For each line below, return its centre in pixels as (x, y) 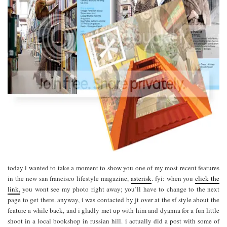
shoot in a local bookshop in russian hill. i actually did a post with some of (113, 221)
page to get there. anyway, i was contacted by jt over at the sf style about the (113, 199)
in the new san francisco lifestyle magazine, (69, 178)
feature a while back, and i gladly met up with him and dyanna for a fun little (113, 210)
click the (207, 178)
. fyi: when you (173, 178)
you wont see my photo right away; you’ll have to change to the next (120, 189)
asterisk (141, 178)
